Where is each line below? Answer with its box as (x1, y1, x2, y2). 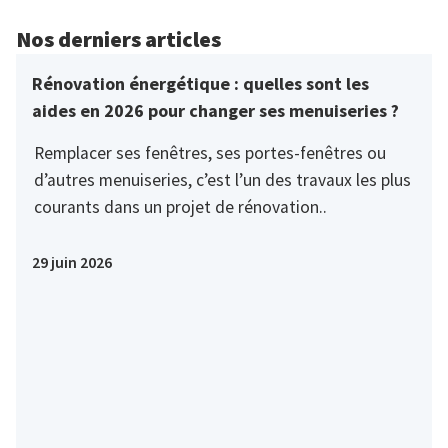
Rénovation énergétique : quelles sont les (32, 71, 369, 95)
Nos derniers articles (16, 24, 221, 53)
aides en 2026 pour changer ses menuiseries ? (32, 98, 399, 122)
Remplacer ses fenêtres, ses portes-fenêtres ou (33, 141, 386, 164)
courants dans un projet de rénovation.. (33, 195, 327, 218)
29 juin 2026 (32, 251, 112, 272)
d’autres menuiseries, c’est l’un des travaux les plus (33, 168, 411, 191)
